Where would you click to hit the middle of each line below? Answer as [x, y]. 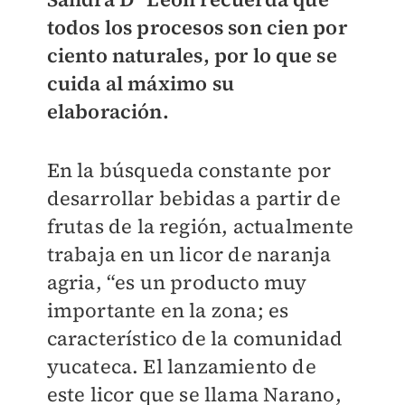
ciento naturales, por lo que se [192, 56]
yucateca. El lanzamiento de [181, 367]
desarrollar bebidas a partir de [193, 198]
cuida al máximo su [141, 84]
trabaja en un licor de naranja [189, 254]
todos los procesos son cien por [197, 28]
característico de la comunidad [195, 339]
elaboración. [108, 112]
